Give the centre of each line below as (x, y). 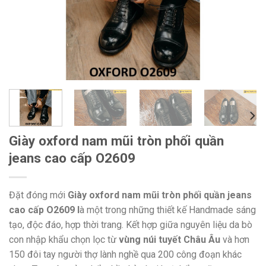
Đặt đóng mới (37, 195)
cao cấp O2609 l (44, 210)
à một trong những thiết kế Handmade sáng (168, 210)
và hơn (235, 240)
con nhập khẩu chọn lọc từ (64, 240)
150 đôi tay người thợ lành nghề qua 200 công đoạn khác (125, 255)
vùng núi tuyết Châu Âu (170, 240)
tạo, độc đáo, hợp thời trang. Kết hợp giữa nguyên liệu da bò (131, 225)
